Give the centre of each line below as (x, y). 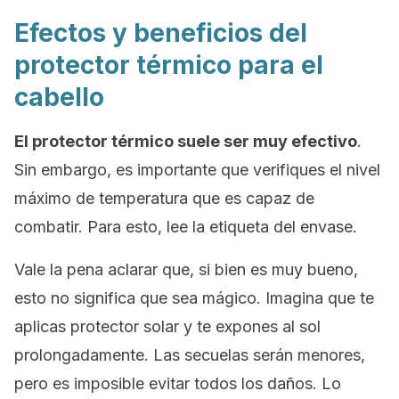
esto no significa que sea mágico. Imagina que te (194, 298)
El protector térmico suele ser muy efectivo (186, 141)
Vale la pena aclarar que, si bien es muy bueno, (186, 269)
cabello (59, 97)
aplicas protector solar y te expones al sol (167, 326)
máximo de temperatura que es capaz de (164, 198)
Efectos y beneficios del (161, 33)
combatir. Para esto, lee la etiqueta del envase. (186, 227)
